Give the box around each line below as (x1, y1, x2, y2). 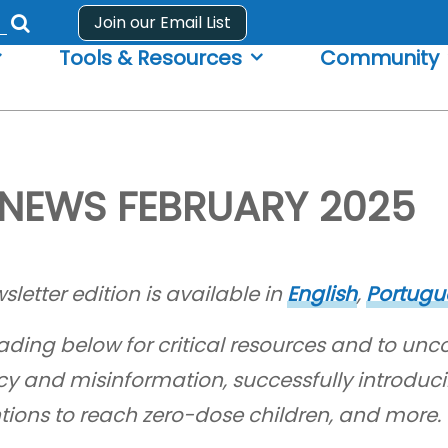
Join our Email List (94, 10, 231, 34)
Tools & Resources (59, 44, 243, 72)
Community (320, 44, 440, 72)
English (287, 280, 357, 308)
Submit (18, 22, 90, 50)
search (18, 52, 90, 80)
